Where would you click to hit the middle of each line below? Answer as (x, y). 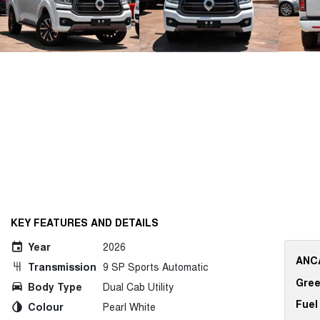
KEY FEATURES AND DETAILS (85, 222)
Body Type (55, 286)
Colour (46, 306)
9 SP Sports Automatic (155, 266)
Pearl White (129, 306)
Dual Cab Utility (138, 286)
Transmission (62, 266)
